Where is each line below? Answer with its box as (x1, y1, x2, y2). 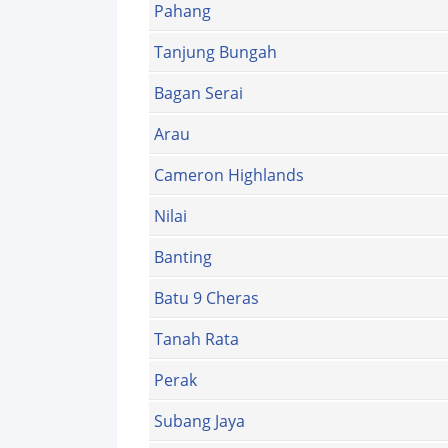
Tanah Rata (154, 328, 239, 351)
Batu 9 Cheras (154, 287, 259, 310)
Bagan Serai (154, 82, 243, 105)
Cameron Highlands (154, 164, 304, 187)
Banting (154, 246, 212, 269)
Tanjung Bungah (154, 41, 277, 64)
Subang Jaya (154, 410, 245, 433)
